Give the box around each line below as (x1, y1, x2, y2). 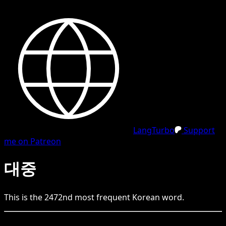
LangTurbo (133, 125, 175, 136)
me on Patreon (4, 136, 61, 147)
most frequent (73, 191, 132, 203)
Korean (132, 191, 160, 203)
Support (182, 125, 215, 136)
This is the (4, 191, 44, 203)
